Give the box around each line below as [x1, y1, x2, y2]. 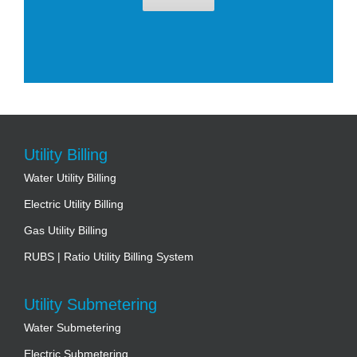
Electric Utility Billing [24, 198, 124, 211]
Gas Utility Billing [24, 224, 108, 237]
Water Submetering [24, 321, 121, 335]
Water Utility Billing [24, 171, 116, 185]
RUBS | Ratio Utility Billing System [24, 250, 194, 264]
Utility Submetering [24, 296, 157, 314]
